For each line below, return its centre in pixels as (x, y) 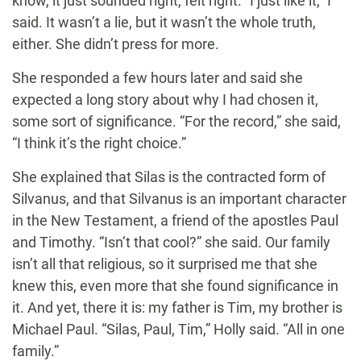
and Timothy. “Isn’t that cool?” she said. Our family (171, 243)
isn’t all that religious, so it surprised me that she (165, 264)
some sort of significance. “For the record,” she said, (176, 122)
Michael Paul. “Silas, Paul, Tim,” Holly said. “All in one (178, 330)
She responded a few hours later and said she (158, 78)
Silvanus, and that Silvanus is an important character (179, 199)
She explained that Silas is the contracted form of (169, 177)
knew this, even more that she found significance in (175, 286)
